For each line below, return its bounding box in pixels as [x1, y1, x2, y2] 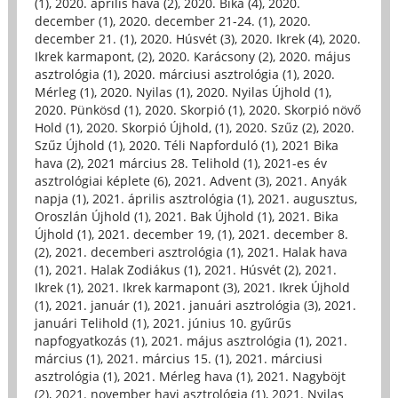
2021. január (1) [54, 296, 147, 314]
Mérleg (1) [34, 83, 94, 100]
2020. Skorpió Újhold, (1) [85, 118, 229, 136]
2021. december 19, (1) [97, 225, 232, 243]
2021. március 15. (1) [106, 349, 229, 367]
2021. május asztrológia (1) [150, 331, 309, 349]
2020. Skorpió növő [248, 100, 361, 118]
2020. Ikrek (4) [240, 29, 322, 47]
